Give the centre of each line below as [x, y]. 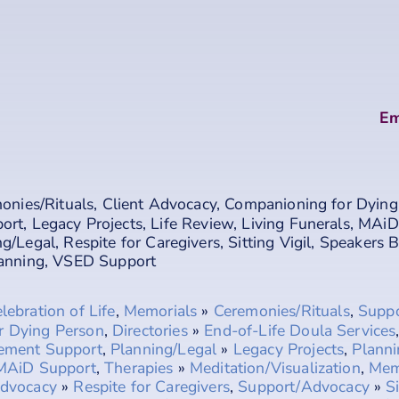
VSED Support [105, 261]
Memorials [160, 310]
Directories [150, 330]
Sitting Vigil [270, 242]
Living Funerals [296, 223]
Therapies [139, 367]
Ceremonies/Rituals [281, 310]
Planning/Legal [164, 349]
